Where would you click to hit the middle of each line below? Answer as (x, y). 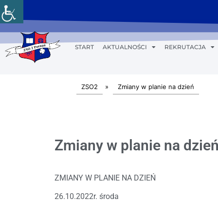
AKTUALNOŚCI (125, 47)
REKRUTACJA (185, 47)
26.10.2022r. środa (87, 197)
